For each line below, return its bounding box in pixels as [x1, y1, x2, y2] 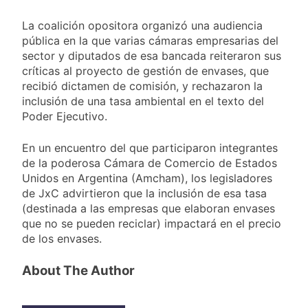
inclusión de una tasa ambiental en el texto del [22, 94, 264, 109]
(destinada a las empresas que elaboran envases [22, 201, 275, 216]
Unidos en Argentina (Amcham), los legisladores [22, 171, 272, 186]
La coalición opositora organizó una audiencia [22, 19, 263, 33]
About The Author [22, 263, 135, 279]
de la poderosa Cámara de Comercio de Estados [22, 156, 277, 170]
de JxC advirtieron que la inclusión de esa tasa [22, 186, 267, 201]
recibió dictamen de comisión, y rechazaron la [22, 79, 263, 93]
